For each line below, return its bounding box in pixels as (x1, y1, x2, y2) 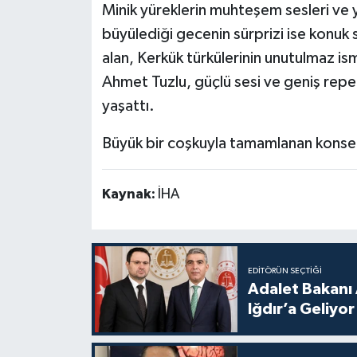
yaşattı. (101, 98, 155, 115)
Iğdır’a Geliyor (247, 300, 355, 317)
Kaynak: (101, 187, 158, 202)
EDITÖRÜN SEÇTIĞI (247, 266, 322, 275)
